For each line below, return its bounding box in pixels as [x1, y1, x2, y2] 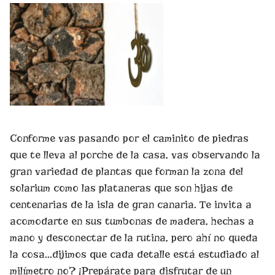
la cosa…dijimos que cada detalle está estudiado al [10, 247, 259, 261]
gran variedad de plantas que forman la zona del [10, 165, 243, 178]
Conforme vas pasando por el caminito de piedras [10, 131, 249, 145]
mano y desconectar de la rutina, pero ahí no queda [10, 231, 258, 244]
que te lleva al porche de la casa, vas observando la [10, 148, 260, 161]
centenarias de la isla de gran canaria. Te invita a [10, 198, 252, 211]
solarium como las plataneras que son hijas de [10, 181, 233, 195]
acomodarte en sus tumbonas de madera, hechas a [10, 214, 254, 228]
